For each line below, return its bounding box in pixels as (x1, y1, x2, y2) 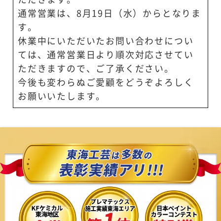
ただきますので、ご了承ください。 (18, 64, 174, 74)
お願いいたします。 (18, 92, 106, 101)
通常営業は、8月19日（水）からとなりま (18, 9, 201, 18)
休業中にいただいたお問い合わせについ (18, 37, 194, 46)
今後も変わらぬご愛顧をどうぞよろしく (18, 78, 194, 87)
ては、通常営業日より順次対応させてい (18, 50, 194, 60)
